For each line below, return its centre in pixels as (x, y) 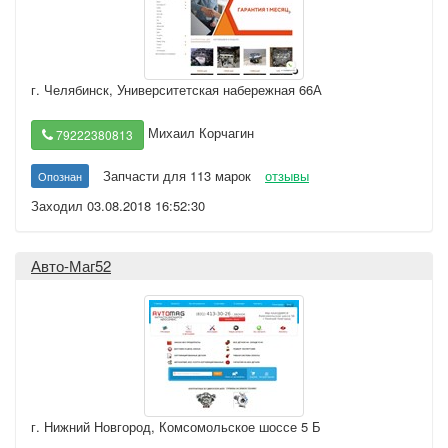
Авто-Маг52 (71, 265)
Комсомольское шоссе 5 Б (240, 426)
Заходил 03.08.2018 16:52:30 (118, 205)
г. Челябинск (70, 89)
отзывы (287, 175)
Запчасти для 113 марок (177, 175)
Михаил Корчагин (199, 133)
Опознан (60, 176)
